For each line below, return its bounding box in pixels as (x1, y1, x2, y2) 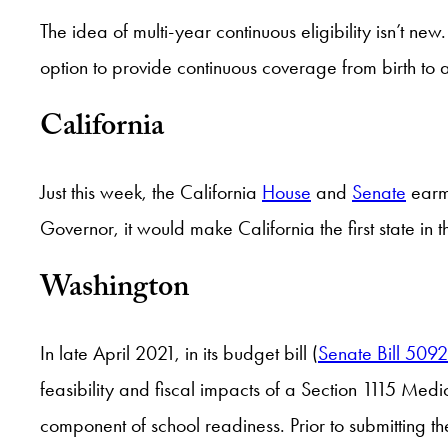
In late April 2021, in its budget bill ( (40, 341, 318, 366)
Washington (40, 265, 189, 317)
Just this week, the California (40, 180, 262, 205)
